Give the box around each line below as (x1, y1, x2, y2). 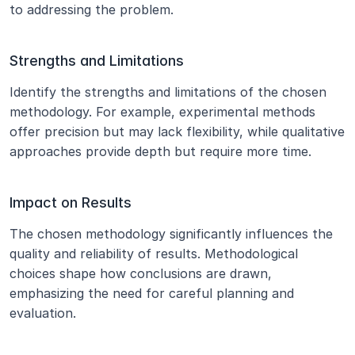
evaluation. (10, 305, 76, 321)
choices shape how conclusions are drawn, (10, 265, 272, 281)
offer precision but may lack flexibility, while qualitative (10, 124, 345, 139)
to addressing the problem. (10, 2, 174, 17)
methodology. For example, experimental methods (10, 104, 315, 120)
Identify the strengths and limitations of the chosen (10, 84, 326, 100)
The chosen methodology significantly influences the (10, 226, 333, 242)
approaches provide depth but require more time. (10, 143, 311, 159)
